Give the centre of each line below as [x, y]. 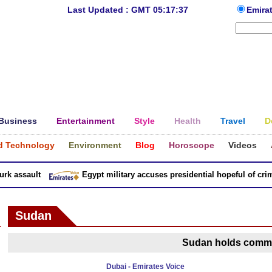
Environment [95, 145]
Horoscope [192, 145]
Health [188, 121]
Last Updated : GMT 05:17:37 [127, 10]
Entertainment [86, 121]
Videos [243, 145]
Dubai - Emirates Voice [146, 267]
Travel [233, 121]
